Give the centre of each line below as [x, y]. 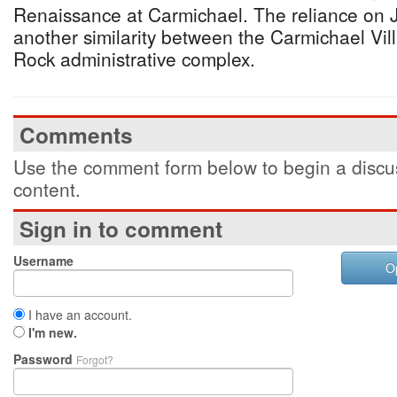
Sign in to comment [121, 229]
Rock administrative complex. [134, 58]
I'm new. [53, 332]
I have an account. [78, 315]
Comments [76, 135]
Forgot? [95, 359]
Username [43, 261]
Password [45, 359]
